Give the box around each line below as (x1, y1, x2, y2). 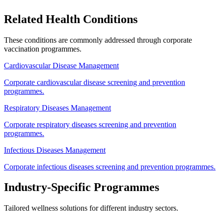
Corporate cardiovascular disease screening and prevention (4, 78, 185, 86)
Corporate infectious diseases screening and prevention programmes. (4, 162, 216, 171)
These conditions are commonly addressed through (4, 35, 163, 44)
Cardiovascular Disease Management (4, 61, 119, 70)
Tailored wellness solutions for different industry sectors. (4, 204, 178, 213)
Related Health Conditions (4, 12, 137, 26)
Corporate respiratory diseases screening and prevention (4, 120, 176, 129)
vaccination (4, 44, 39, 53)
